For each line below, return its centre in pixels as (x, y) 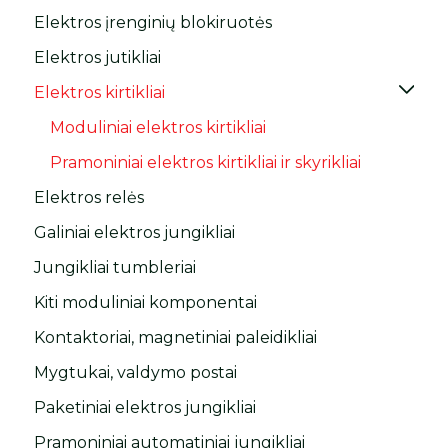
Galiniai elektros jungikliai (135, 232)
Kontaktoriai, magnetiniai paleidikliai (176, 337)
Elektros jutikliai (98, 57)
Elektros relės (89, 197)
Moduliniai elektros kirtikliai (158, 127)
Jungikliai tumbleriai (115, 267)
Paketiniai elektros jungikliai (145, 407)
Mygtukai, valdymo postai (136, 372)
